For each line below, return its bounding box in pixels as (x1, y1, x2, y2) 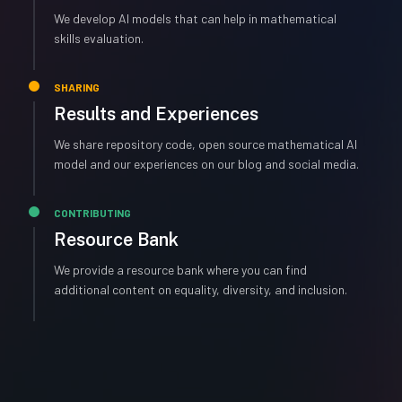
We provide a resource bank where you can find (54, 262, 307, 277)
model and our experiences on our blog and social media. (54, 156, 359, 171)
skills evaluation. (54, 31, 144, 46)
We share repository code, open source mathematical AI (54, 136, 357, 152)
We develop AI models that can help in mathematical (54, 11, 336, 26)
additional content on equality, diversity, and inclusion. (54, 282, 347, 297)
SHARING (54, 81, 100, 93)
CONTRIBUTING (54, 206, 131, 219)
